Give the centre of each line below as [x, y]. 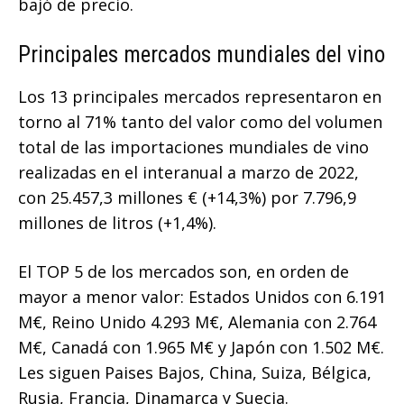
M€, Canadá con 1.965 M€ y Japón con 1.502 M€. [201, 348]
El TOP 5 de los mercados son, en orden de [184, 272]
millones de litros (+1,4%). [117, 223]
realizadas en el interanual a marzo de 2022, [188, 173]
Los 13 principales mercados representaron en [200, 97]
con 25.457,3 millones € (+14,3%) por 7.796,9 [187, 198]
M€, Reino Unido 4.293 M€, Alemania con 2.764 [197, 322]
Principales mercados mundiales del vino [202, 55]
